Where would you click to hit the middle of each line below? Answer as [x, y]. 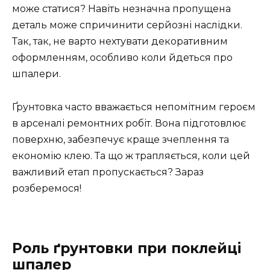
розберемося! [47, 188]
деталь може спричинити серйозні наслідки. [127, 25]
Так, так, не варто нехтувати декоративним [120, 42]
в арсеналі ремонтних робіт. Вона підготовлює [129, 123]
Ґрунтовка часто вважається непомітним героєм [134, 107]
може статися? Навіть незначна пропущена [121, 9]
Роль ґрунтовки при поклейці [127, 248]
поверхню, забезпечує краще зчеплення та [121, 139]
